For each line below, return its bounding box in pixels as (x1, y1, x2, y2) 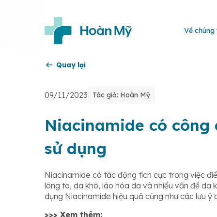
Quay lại (56, 61, 86, 69)
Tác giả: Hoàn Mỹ (93, 91, 150, 99)
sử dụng (45, 139, 107, 158)
